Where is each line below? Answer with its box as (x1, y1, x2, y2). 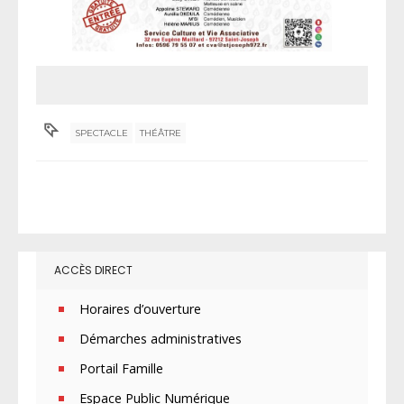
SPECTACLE (75, 126, 129, 139)
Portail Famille (79, 359, 163, 377)
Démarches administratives (79, 329, 242, 347)
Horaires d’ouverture (79, 299, 201, 317)
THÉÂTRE (140, 126, 182, 139)
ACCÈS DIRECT (54, 262, 133, 278)
